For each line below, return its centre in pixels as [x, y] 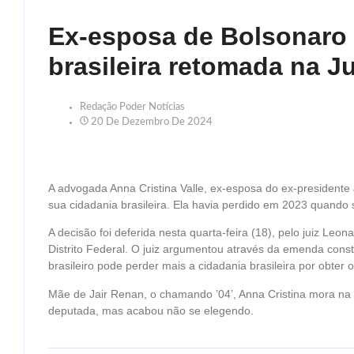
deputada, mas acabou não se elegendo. [151, 310]
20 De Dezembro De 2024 [152, 122]
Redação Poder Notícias [132, 107]
